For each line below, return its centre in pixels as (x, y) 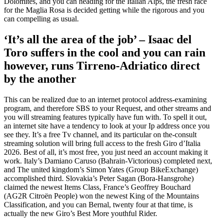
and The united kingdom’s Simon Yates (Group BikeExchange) (101, 169)
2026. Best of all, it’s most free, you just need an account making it (106, 152)
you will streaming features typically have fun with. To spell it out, (105, 117)
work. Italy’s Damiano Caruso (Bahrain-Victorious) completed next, (108, 161)
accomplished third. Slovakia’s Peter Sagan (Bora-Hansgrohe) (99, 178)
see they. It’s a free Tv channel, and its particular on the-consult (100, 134)
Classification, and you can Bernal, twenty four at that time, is (98, 204)
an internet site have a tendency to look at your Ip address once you (107, 126)
